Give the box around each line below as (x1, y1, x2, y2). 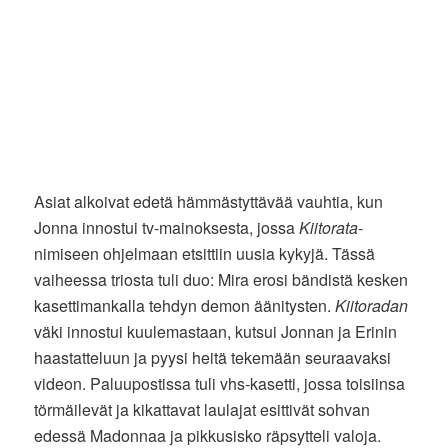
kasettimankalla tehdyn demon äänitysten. (34, 294, 336, 318)
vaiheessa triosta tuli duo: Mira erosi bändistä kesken (34, 268, 409, 292)
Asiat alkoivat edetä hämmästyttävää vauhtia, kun (34, 190, 384, 214)
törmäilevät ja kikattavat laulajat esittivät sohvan (34, 398, 371, 422)
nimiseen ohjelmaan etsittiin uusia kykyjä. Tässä (34, 242, 376, 266)
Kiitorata (299, 216, 359, 240)
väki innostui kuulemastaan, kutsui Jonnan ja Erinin (34, 320, 398, 344)
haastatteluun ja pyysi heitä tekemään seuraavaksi (34, 346, 392, 370)
